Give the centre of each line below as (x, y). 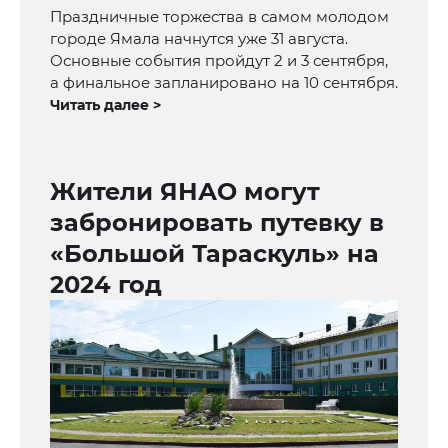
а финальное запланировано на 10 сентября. (224, 83)
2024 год (106, 285)
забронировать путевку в (217, 223)
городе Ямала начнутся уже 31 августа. (199, 39)
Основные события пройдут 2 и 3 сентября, (219, 61)
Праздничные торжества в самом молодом (219, 17)
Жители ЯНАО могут (185, 192)
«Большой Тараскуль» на (214, 254)
